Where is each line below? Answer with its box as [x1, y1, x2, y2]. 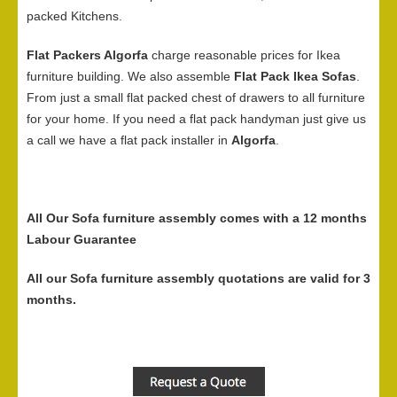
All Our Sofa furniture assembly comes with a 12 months [27, 211, 367, 226]
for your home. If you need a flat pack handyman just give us [27, 112, 366, 127]
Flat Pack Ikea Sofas [234, 69, 356, 84]
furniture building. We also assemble [27, 69, 234, 84]
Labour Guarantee [27, 232, 136, 247]
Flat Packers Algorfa [27, 48, 148, 63]
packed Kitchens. [27, 9, 122, 24]
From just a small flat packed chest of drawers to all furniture [27, 90, 365, 105]
